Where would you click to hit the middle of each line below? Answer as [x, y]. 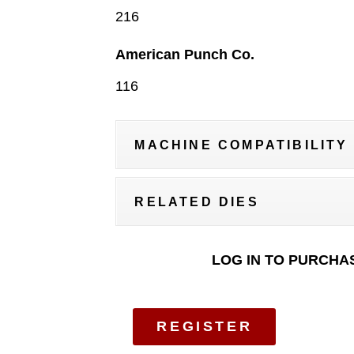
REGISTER [205, 326]
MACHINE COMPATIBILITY [241, 145]
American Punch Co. [185, 55]
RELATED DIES [197, 202]
